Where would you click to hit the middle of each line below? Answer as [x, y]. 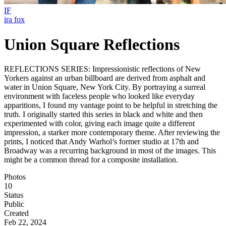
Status [14, 195]
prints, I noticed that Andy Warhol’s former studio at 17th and [101, 142]
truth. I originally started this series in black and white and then [103, 115]
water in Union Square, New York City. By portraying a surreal [105, 87]
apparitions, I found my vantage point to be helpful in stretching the [111, 105]
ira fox [14, 20]
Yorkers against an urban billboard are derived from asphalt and [105, 78]
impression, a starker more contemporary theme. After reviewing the [112, 133]
